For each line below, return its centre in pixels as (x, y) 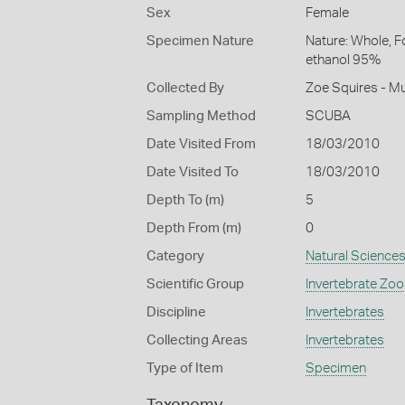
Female (327, 13)
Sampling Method (201, 116)
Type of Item (185, 368)
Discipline (176, 312)
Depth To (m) (185, 200)
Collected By (185, 88)
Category (175, 256)
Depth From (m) (194, 228)
